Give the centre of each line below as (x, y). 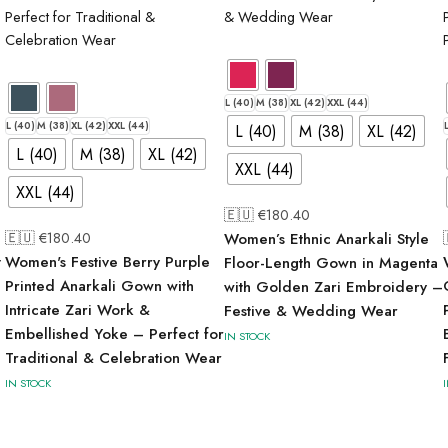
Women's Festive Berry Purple (107, 262)
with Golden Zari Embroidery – (333, 287)
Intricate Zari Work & (77, 310)
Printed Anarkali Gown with (99, 286)
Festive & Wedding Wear (311, 311)
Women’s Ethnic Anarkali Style (326, 239)
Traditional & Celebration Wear (113, 358)
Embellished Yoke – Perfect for (114, 334)
